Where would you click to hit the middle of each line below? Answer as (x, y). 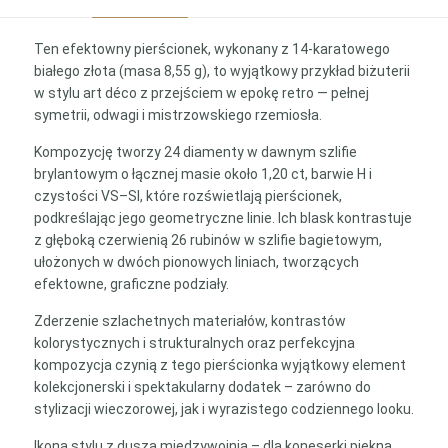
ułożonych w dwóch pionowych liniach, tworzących (196, 262)
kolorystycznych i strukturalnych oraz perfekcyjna (194, 343)
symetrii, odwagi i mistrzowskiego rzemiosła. (177, 115)
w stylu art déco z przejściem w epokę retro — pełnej (201, 93)
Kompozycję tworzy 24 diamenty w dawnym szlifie (195, 152)
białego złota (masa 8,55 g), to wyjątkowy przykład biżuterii (221, 71)
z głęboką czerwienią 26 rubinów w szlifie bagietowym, (207, 240)
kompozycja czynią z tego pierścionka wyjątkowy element (219, 365)
